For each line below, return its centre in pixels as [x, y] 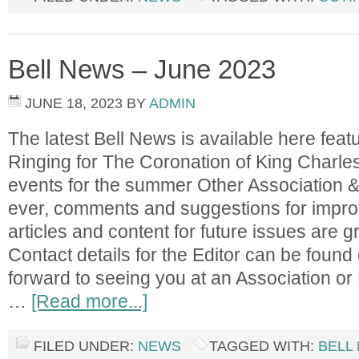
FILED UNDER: [86, 346]
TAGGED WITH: [264, 346]
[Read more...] [89, 301]
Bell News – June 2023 [142, 69]
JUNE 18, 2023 [74, 103]
